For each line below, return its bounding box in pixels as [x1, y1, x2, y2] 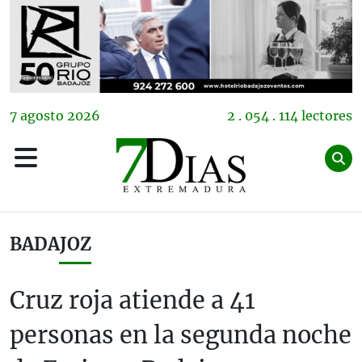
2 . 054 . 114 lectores [227, 107, 352, 124]
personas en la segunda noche [10, 320, 351, 350]
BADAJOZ [10, 233, 91, 255]
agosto [20, 107, 64, 124]
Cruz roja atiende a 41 [10, 285, 255, 315]
